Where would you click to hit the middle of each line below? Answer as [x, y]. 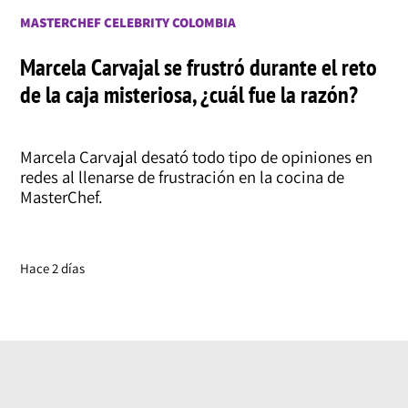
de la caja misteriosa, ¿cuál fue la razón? [189, 93]
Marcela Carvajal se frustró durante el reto [198, 66]
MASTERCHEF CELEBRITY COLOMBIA [127, 23]
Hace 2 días [52, 268]
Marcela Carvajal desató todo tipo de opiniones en [196, 157]
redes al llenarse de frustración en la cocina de [182, 177]
